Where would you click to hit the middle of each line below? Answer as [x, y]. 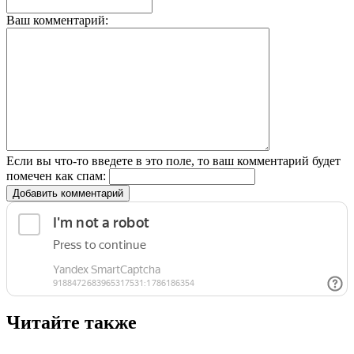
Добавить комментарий [68, 193]
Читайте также [72, 322]
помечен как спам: [56, 175]
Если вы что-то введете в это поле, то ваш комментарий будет [173, 160]
